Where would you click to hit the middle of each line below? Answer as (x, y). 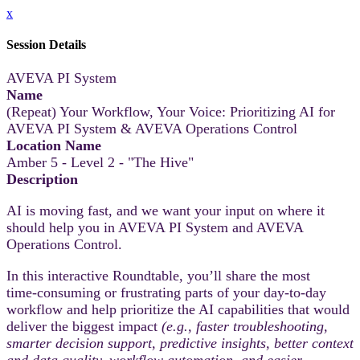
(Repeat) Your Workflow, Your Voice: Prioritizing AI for (171, 111)
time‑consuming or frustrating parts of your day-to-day (166, 292)
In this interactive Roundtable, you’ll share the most (158, 275)
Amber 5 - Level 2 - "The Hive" (100, 162)
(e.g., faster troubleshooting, (245, 326)
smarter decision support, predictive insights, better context (180, 343)
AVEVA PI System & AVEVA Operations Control (152, 128)
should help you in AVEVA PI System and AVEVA (155, 227)
